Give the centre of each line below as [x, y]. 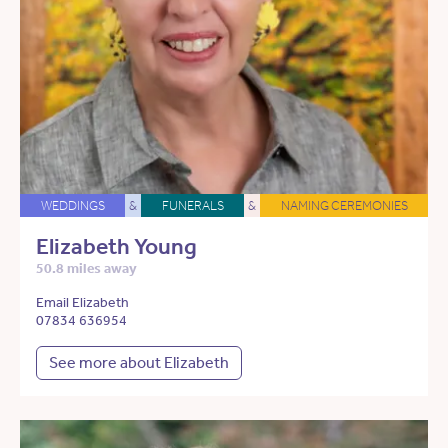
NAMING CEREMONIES [344, 206]
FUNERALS [192, 206]
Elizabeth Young [116, 247]
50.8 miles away [86, 269]
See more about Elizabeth [139, 363]
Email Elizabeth [82, 303]
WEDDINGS [72, 206]
